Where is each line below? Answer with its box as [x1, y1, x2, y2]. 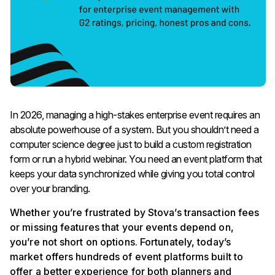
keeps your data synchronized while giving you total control [10, 167, 255, 180]
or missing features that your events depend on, [10, 220, 234, 233]
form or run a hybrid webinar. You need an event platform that [10, 152, 262, 165]
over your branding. [10, 182, 90, 195]
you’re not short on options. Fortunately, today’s [10, 235, 231, 248]
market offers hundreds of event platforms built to [10, 250, 244, 263]
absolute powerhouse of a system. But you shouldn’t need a [10, 123, 259, 136]
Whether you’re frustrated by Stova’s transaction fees [10, 206, 260, 219]
